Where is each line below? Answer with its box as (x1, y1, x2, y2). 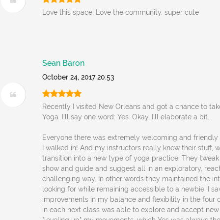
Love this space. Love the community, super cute (42, 8, 199, 16)
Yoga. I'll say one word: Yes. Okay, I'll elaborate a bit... (42, 113, 213, 121)
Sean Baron (42, 58, 85, 68)
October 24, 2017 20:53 (42, 73, 115, 81)
